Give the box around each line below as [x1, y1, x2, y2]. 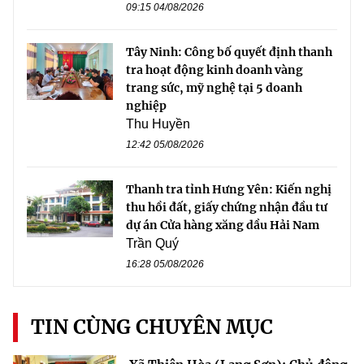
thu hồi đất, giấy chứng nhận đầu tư [126, 199, 327, 214]
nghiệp [126, 97, 167, 113]
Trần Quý [126, 236, 179, 250]
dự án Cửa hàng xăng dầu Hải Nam [126, 217, 319, 232]
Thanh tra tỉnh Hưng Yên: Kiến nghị [126, 181, 331, 197]
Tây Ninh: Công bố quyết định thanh [126, 44, 332, 59]
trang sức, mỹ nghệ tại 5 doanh [126, 80, 302, 95]
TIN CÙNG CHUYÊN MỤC [31, 314, 273, 340]
